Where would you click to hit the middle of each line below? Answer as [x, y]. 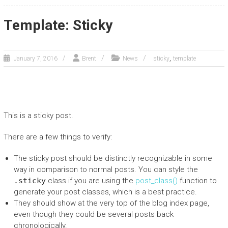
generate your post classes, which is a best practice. [105, 192]
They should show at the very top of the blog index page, [111, 203]
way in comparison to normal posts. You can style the [106, 169]
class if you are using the [90, 180]
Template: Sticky [58, 25]
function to [197, 180]
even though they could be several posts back [93, 214]
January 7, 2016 [35, 58]
